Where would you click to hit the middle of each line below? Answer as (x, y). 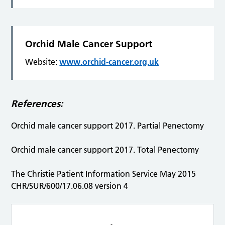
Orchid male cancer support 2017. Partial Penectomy (108, 126)
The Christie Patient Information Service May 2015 (104, 174)
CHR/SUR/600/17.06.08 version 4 (70, 186)
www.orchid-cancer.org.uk (109, 62)
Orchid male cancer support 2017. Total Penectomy (105, 150)
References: (37, 104)
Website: (42, 62)
